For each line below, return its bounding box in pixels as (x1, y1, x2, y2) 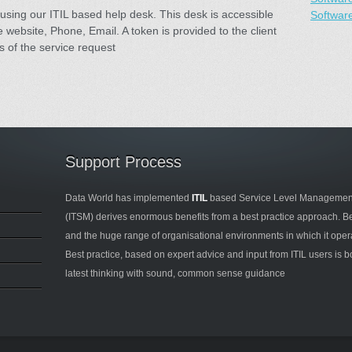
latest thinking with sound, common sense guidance (65, 268, 285, 279)
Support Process (65, 153, 181, 170)
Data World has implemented (65, 192, 192, 203)
